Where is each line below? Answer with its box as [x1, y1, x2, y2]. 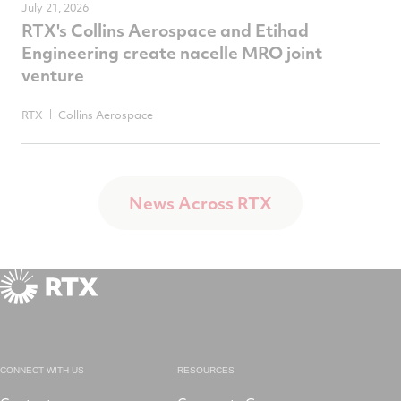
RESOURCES [177, 365, 235, 376]
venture [21, 64, 84, 86]
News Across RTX [129, 192, 272, 214]
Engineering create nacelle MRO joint [21, 41, 322, 64]
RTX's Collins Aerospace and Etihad [21, 19, 309, 41]
